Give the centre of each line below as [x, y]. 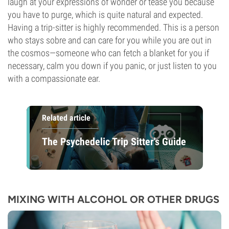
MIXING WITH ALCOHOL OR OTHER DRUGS [113, 199]
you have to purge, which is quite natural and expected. [105, 15]
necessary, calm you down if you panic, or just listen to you [112, 66]
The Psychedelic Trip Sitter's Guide [114, 141]
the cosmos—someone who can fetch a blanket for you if [108, 53]
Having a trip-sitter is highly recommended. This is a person [113, 27]
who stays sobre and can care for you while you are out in [110, 40]
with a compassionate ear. [54, 78]
